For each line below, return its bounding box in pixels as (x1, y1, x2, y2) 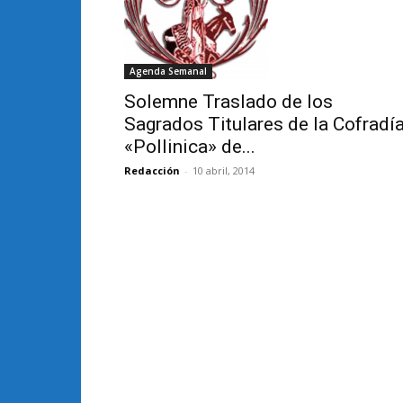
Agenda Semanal (130, 65, 207, 77)
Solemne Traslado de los (124, 91, 333, 112)
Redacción (124, 164, 180, 177)
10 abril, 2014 (193, 164, 255, 177)
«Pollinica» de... (124, 136, 255, 157)
